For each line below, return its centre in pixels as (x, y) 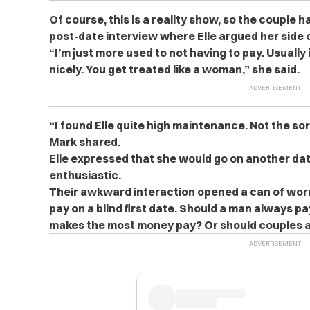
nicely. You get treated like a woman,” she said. (174, 69)
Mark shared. (84, 142)
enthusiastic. (85, 175)
